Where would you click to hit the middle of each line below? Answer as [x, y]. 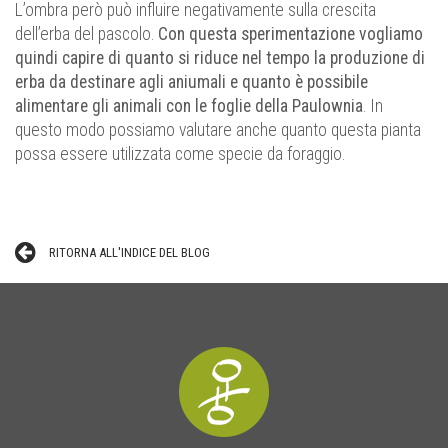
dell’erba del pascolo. [86, 34]
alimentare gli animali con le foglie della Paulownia [189, 106]
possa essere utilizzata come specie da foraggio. [180, 154]
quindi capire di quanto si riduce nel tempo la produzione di [220, 58]
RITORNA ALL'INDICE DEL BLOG [129, 253]
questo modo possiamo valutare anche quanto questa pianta [218, 130]
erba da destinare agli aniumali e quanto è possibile [191, 82]
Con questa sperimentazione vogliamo [290, 34]
